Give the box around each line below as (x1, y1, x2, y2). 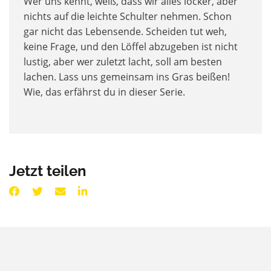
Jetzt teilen (9, 162, 87, 180)
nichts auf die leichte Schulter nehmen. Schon (24, 9, 232, 23)
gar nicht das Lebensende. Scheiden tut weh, (24, 24, 227, 38)
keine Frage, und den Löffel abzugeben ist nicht (24, 39, 238, 53)
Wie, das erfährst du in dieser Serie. (24, 85, 185, 99)
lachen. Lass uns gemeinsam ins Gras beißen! (24, 70, 230, 83)
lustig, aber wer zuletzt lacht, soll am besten (24, 54, 222, 68)
